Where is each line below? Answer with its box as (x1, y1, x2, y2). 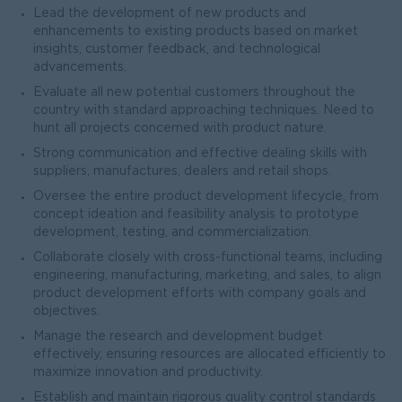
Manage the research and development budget (33, 331, 323, 342)
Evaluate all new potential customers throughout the (33, 87, 355, 98)
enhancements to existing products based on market (33, 26, 358, 37)
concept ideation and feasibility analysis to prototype (33, 209, 359, 220)
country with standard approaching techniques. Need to (33, 105, 374, 116)
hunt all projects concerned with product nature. (33, 123, 327, 134)
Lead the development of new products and (33, 8, 306, 19)
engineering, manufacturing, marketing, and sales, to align (33, 270, 381, 281)
